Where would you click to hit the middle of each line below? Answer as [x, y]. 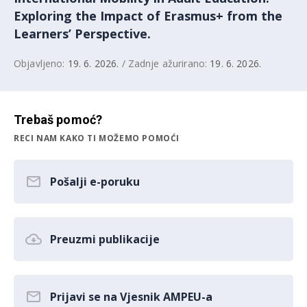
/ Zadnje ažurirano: [164, 64]
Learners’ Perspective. [82, 34]
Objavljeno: [41, 64]
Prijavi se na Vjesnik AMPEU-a [131, 297]
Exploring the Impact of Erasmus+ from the [148, 16]
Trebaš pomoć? [58, 120]
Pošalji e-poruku [95, 182]
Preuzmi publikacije [105, 240]
